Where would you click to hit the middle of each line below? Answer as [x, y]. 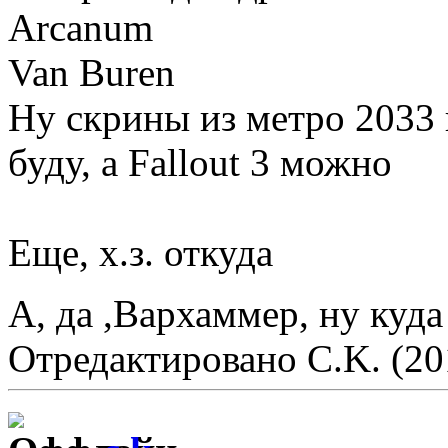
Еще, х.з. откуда [140, 252]
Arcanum [80, 27]
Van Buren [91, 72]
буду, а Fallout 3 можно [200, 162]
